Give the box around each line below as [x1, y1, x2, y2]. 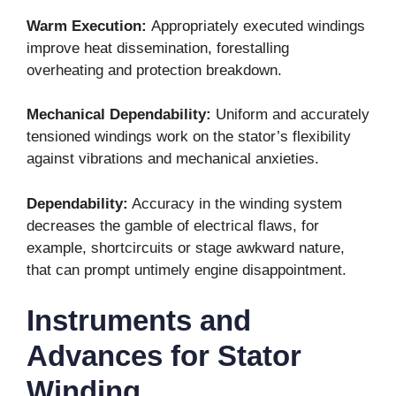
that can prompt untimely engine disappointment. [27, 261, 346, 278]
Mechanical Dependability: [27, 106, 211, 124]
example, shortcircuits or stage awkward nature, [27, 239, 345, 256]
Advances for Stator [27, 339, 301, 373]
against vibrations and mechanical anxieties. [27, 150, 319, 168]
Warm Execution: [27, 17, 151, 34]
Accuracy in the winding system [128, 194, 342, 212]
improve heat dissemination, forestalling [27, 39, 289, 57]
